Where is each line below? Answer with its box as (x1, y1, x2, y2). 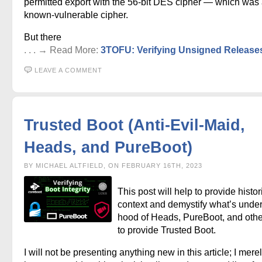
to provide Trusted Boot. (118, 225, 216, 235)
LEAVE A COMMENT (35, 66, 102, 74)
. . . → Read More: (24, 44, 101, 55)
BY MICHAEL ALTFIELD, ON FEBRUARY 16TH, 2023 (24, 161, 202, 169)
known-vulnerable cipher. (24, 9, 128, 20)
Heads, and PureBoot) (24, 137, 192, 156)
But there (24, 32, 61, 42)
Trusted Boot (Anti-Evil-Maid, (24, 115, 245, 134)
